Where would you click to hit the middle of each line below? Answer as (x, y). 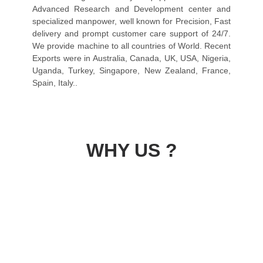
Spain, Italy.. (55, 82)
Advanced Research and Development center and (131, 9)
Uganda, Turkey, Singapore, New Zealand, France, (131, 70)
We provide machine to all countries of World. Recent (131, 45)
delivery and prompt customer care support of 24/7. (131, 33)
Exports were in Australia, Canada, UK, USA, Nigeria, (131, 58)
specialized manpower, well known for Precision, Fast (131, 21)
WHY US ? (131, 151)
